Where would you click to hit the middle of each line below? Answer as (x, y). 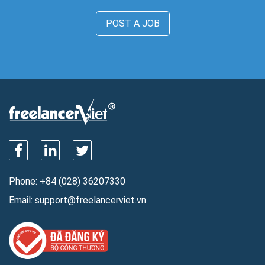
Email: (22, 200)
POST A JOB (132, 23)
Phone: (24, 181)
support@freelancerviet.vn (91, 200)
